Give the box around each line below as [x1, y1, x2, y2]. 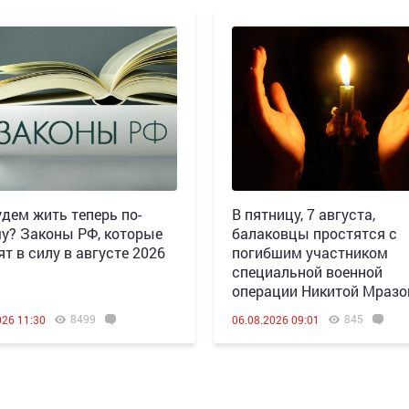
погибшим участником [231, 243, 388, 262]
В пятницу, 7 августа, [231, 204, 375, 224]
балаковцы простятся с [231, 224, 397, 243]
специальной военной [231, 262, 383, 281]
